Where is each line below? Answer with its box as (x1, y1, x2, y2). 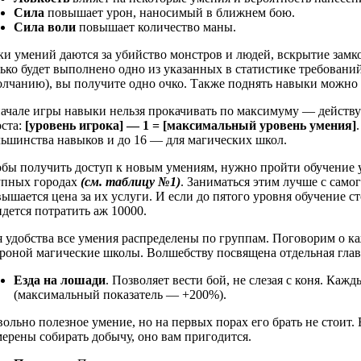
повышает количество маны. (76, 20, 236, 35)
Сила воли (14, 20, 76, 35)
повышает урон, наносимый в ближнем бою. (48, 6, 295, 20)
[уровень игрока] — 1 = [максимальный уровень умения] (25, 118, 356, 133)
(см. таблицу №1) (81, 175, 180, 189)
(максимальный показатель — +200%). (14, 288, 226, 302)
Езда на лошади (14, 273, 106, 288)
